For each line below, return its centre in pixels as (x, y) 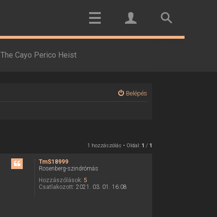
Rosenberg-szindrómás (69, 168)
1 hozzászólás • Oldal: (114, 145)
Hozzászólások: (61, 180)
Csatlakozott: (57, 187)
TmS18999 (54, 162)
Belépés (136, 93)
